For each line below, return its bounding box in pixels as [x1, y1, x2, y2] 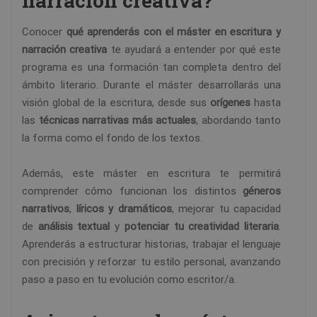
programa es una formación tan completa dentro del [22, 61, 281, 74]
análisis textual [38, 220, 110, 234]
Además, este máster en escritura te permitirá [22, 167, 281, 180]
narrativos [22, 202, 69, 216]
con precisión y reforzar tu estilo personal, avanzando [22, 255, 281, 269]
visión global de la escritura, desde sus [22, 96, 210, 110]
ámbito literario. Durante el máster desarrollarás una [22, 79, 281, 92]
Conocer [22, 25, 67, 39]
